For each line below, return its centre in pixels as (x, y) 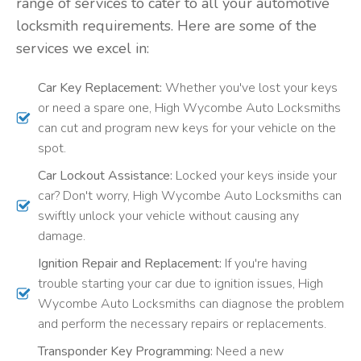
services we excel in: (83, 49)
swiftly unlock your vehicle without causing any (168, 216)
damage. (61, 236)
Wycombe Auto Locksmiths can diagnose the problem (191, 303)
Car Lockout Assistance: (105, 175)
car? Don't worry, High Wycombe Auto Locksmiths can (189, 195)
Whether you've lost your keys (249, 87)
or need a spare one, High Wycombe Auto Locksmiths (189, 108)
